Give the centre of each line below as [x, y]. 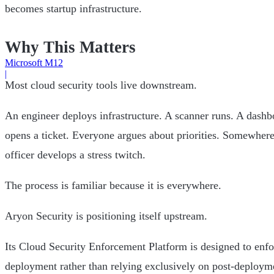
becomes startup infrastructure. [73, 9]
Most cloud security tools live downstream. [101, 85]
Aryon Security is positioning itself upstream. [106, 216]
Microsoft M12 [34, 63]
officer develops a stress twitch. [75, 155]
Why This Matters [70, 47]
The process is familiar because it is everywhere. [113, 186]
